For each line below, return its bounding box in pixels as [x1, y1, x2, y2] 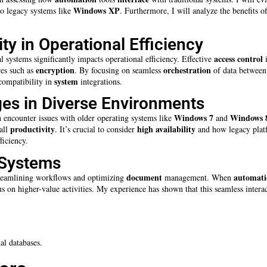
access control [214, 52, 263, 65]
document [126, 170, 162, 184]
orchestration [163, 63, 211, 76]
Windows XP [73, 4, 120, 17]
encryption [36, 63, 74, 76]
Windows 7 [174, 111, 213, 125]
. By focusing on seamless [74, 64, 163, 76]
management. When [162, 171, 234, 183]
